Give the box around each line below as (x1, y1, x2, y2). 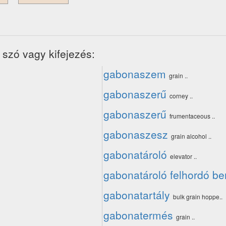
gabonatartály (103, 187, 170, 202)
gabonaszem (103, 66, 166, 81)
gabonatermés (103, 207, 173, 222)
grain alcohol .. (171, 132, 211, 140)
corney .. (169, 91, 193, 100)
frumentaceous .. (169, 111, 215, 120)
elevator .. (170, 152, 197, 160)
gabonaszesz (103, 127, 168, 142)
